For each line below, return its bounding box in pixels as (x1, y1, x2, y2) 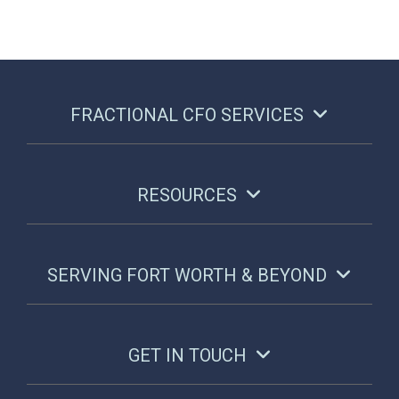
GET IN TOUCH (127, 344, 247, 366)
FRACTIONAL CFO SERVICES (70, 103, 304, 126)
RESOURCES (137, 183, 237, 206)
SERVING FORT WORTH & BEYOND (47, 264, 327, 286)
